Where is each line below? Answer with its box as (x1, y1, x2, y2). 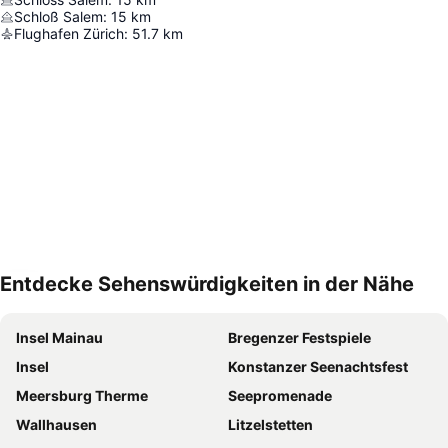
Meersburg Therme (16, 387, 148, 405)
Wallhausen (16, 416, 97, 434)
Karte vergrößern (32, 289, 144, 307)
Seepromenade (228, 387, 332, 405)
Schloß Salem (14, 8, 103, 26)
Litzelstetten (228, 416, 313, 434)
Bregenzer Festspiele (228, 329, 371, 347)
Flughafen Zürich (14, 25, 124, 43)
